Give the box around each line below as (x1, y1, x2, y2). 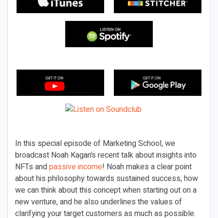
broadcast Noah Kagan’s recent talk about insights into (15, 149, 197, 161)
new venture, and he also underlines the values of (15, 196, 182, 208)
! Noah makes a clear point (102, 161, 192, 173)
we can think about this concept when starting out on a (15, 184, 197, 196)
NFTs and (15, 161, 49, 173)
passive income (49, 161, 102, 173)
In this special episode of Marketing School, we (15, 138, 175, 149)
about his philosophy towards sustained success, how (15, 173, 198, 184)
